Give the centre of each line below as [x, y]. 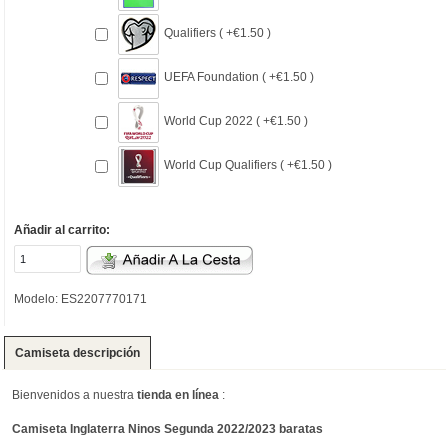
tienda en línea [178, 394]
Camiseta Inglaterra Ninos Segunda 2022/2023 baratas [167, 428]
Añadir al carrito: [62, 230]
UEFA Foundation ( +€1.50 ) [239, 76]
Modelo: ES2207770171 [81, 299]
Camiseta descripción [77, 352]
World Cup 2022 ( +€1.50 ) [236, 120]
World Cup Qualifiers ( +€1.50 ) [248, 164]
